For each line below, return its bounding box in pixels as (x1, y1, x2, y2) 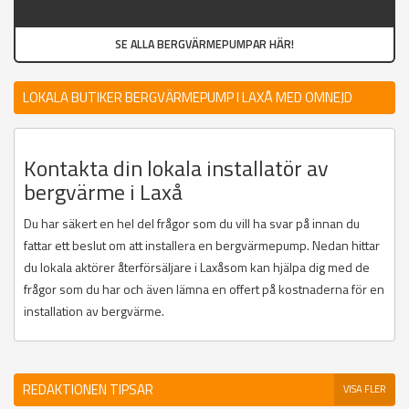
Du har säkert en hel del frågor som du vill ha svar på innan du (24, 214, 360, 234)
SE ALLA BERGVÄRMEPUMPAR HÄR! (115, 36, 294, 54)
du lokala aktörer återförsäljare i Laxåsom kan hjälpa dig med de (24, 257, 370, 278)
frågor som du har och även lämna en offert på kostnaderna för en (24, 279, 384, 299)
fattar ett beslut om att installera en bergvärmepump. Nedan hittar (24, 236, 380, 256)
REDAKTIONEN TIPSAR (23, 379, 153, 401)
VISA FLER (343, 382, 386, 397)
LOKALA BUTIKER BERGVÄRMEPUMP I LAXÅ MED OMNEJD (23, 87, 352, 109)
